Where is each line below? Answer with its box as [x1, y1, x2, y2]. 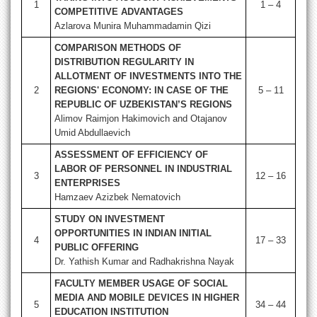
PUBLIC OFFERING [54, 242, 139, 253]
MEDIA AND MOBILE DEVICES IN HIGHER [54, 292, 239, 304]
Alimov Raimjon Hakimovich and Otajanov [54, 113, 227, 125]
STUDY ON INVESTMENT [54, 214, 165, 225]
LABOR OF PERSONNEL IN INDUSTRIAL [54, 163, 232, 175]
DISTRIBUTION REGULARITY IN [54, 57, 194, 68]
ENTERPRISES [54, 178, 120, 189]
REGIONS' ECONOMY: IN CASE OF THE [54, 85, 229, 96]
